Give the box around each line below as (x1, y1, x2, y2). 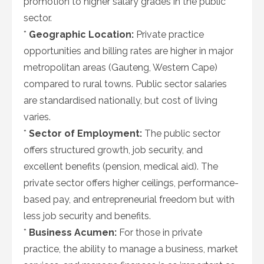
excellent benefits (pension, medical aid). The (24, 161, 218, 172)
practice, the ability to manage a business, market (24, 243, 238, 255)
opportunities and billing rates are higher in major (24, 45, 233, 57)
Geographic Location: (29, 29, 134, 40)
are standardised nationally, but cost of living (24, 95, 217, 106)
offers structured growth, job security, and (24, 144, 203, 156)
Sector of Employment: (29, 128, 142, 139)
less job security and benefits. (24, 210, 151, 222)
